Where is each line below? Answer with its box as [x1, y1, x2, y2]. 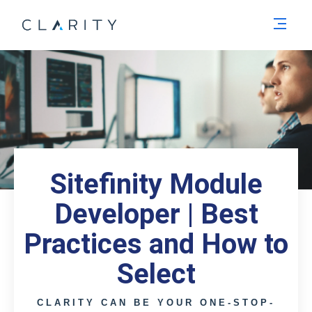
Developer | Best [54, 198, 258, 231]
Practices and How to [24, 228, 288, 260]
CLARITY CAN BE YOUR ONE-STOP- [37, 297, 275, 308]
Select [116, 258, 196, 290]
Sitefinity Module [49, 168, 263, 201]
